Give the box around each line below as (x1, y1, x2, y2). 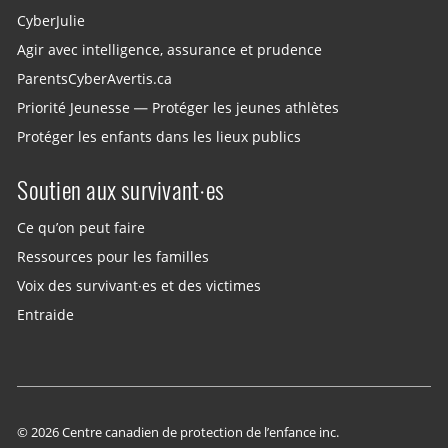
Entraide (17, 306, 75, 325)
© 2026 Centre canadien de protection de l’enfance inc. (17, 422, 340, 441)
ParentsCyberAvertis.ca (17, 69, 173, 88)
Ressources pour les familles (17, 247, 210, 266)
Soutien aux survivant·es (17, 173, 225, 206)
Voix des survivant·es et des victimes (17, 277, 262, 296)
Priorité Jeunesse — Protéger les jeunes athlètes (17, 98, 340, 117)
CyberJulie (17, 11, 86, 30)
